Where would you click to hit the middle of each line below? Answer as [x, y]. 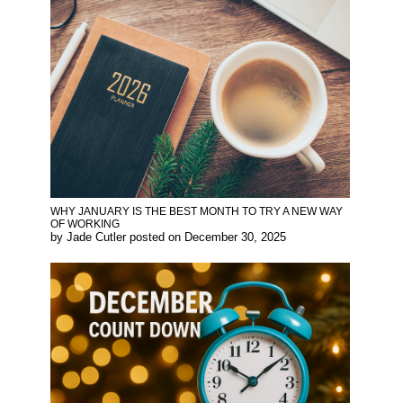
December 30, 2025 [235, 237]
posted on [157, 237]
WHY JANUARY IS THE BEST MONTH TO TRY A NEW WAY [197, 212]
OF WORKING [85, 224]
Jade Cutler [96, 237]
